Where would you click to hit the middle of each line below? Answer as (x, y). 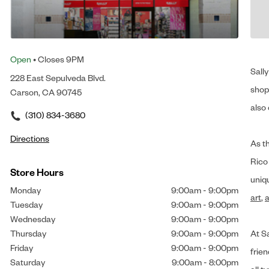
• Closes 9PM (58, 59)
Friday (22, 247)
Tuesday (26, 204)
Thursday (28, 233)
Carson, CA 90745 (46, 92)
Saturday (28, 262)
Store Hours (37, 172)
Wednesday (33, 219)
